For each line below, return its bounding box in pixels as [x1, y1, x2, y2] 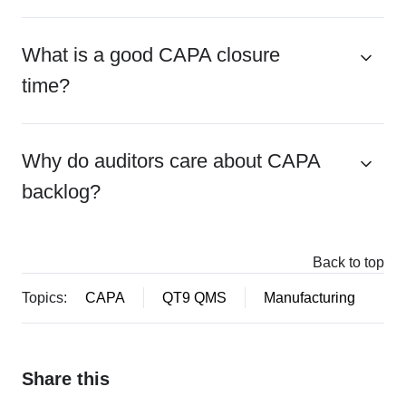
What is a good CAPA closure [22, 43, 280, 67]
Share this [22, 368, 110, 389]
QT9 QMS [161, 289, 227, 306]
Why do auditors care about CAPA [22, 150, 320, 173]
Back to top [313, 254, 384, 271]
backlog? [22, 180, 101, 204]
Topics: [22, 289, 67, 306]
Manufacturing [263, 289, 355, 306]
